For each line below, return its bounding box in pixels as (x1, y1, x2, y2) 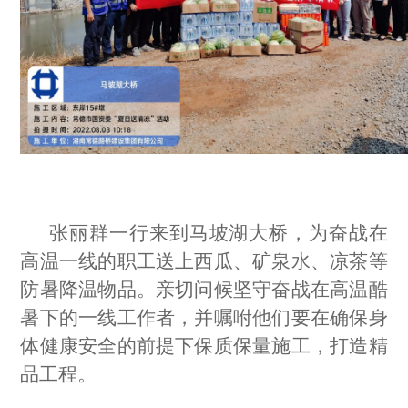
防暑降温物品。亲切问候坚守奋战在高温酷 (20, 279, 388, 301)
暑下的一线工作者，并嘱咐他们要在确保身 (20, 307, 388, 329)
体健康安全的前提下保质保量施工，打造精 (20, 335, 388, 357)
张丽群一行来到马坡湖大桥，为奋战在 (49, 222, 388, 244)
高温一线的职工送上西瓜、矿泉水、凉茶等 (20, 250, 388, 272)
